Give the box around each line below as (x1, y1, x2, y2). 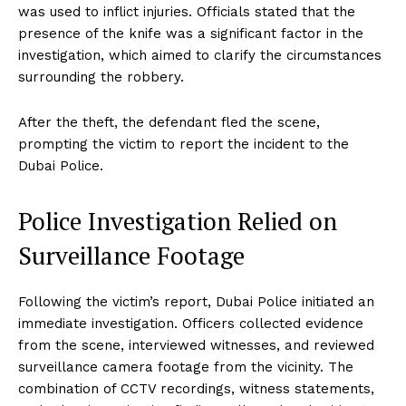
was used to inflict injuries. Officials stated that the (18, 4, 355, 21)
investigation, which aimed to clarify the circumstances (18, 47, 382, 64)
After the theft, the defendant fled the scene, (18, 114, 320, 131)
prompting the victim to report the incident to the (18, 136, 349, 153)
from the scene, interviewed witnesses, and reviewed (18, 337, 374, 354)
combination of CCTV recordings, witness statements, (18, 381, 374, 398)
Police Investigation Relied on (18, 205, 337, 238)
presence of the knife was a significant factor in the (18, 25, 363, 43)
